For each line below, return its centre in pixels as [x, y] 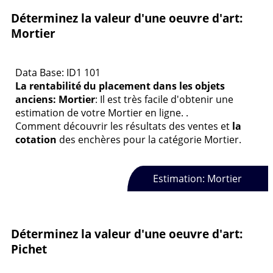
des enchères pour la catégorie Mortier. [149, 140]
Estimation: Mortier [198, 178]
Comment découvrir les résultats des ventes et [124, 126]
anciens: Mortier [55, 100]
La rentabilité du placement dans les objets [120, 86]
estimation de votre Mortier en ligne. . [102, 113]
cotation [36, 140]
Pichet [29, 249]
